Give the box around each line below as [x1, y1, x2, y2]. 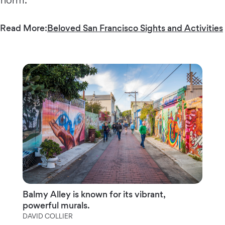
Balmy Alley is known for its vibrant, [22, 188, 165, 199]
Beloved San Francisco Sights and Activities [47, 22, 223, 33]
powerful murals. [22, 199, 93, 210]
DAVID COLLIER [22, 211, 73, 220]
